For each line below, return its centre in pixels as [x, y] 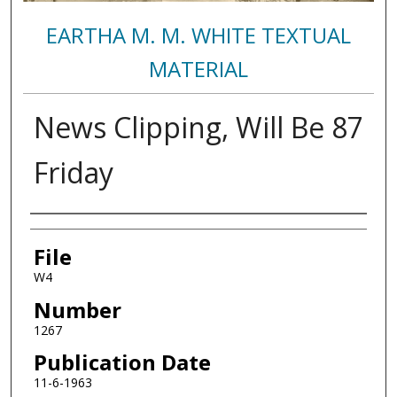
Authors [70, 230]
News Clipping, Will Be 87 [198, 127]
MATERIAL [198, 68]
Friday [73, 172]
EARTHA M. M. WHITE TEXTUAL [198, 35]
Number [77, 309]
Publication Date [122, 362]
